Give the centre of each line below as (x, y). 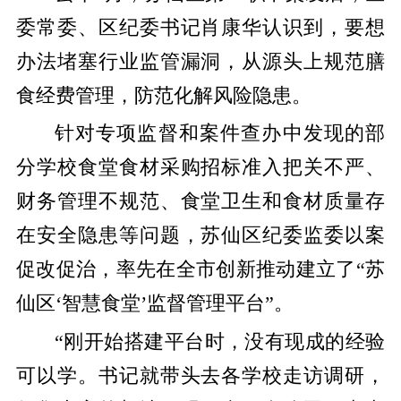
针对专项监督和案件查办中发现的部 (220, 134)
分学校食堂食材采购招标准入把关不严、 (200, 168)
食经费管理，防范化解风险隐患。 (163, 95)
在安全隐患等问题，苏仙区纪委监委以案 (200, 236)
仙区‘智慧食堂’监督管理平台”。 (154, 304)
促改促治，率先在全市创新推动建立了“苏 (200, 270)
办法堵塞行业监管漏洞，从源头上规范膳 (200, 61)
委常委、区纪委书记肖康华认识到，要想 (200, 27)
